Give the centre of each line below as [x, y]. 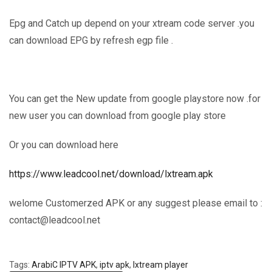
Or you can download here [64, 144]
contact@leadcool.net [55, 220]
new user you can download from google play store [117, 115]
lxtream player [161, 265]
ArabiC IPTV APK [64, 265]
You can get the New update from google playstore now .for [135, 98]
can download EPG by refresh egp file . [91, 40]
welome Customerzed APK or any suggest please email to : [136, 203]
